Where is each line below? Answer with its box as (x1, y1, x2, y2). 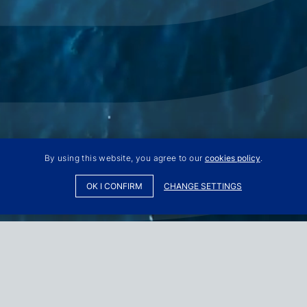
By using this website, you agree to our (44, 152, 205, 164)
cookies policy (204, 152, 260, 164)
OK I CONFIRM (86, 180, 143, 192)
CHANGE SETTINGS (164, 180, 242, 192)
